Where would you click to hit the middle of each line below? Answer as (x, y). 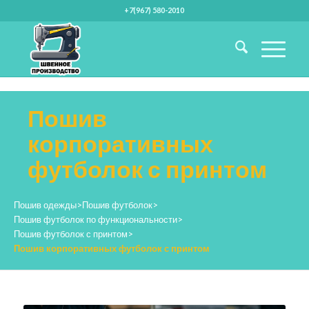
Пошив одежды (45, 205)
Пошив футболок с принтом (71, 234)
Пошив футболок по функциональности (96, 219)
